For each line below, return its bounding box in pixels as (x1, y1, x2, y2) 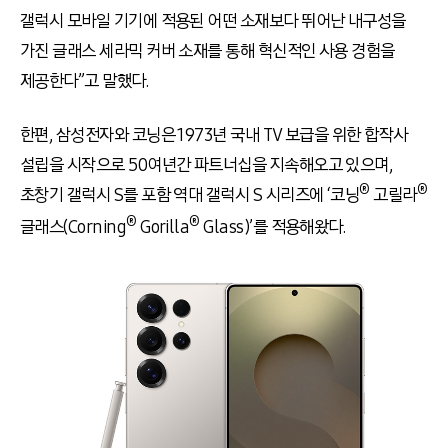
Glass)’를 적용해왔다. (199, 216, 346, 238)
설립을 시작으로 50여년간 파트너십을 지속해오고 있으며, (20, 154, 393, 176)
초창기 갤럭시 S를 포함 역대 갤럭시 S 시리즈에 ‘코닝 (20, 184, 360, 206)
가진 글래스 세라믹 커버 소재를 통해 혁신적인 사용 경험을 (20, 40, 395, 62)
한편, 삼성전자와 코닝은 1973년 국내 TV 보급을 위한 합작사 (20, 124, 408, 146)
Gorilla (136, 216, 190, 238)
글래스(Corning (20, 216, 127, 238)
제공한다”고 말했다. (20, 70, 149, 92)
